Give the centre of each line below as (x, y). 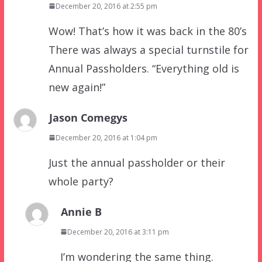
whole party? (81, 181)
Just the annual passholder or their (137, 162)
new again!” (77, 87)
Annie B (81, 211)
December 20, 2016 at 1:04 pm (106, 137)
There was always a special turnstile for (148, 49)
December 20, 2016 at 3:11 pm (118, 232)
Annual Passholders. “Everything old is (144, 68)
